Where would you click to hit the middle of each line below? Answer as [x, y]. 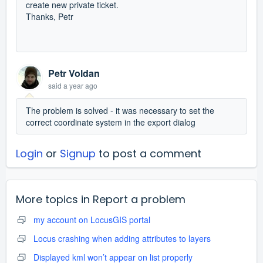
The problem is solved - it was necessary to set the [120, 110]
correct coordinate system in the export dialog [111, 122]
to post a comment [149, 153]
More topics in [54, 199]
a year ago [80, 85]
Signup [78, 153]
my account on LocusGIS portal [92, 219]
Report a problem [139, 199]
